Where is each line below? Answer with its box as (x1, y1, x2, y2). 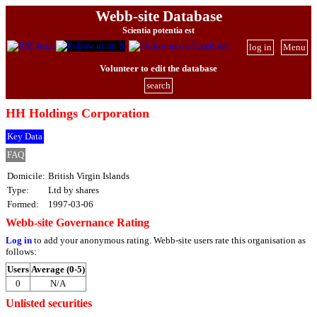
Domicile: (7, 170, 45, 181)
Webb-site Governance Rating (6, 217, 149, 229)
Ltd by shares (48, 184, 99, 195)
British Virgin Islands (48, 170, 129, 181)
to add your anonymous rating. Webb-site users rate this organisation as (32, 235, 306, 246)
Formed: (7, 198, 39, 209)
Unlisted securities (6, 296, 92, 309)
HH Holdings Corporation (6, 106, 149, 121)
